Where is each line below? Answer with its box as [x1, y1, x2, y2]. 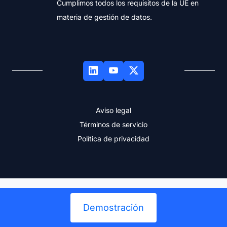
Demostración [83, 202, 144, 213]
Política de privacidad [78, 134, 149, 143]
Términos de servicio [80, 120, 147, 129]
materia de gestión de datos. [57, 13, 152, 22]
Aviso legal [96, 106, 131, 115]
